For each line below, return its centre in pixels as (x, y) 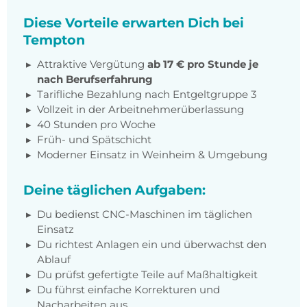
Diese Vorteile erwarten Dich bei (134, 23)
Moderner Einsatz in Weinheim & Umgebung (152, 155)
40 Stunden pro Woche (96, 125)
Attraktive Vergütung (92, 64)
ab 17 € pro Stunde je (203, 64)
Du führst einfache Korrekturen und (128, 290)
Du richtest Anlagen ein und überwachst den (152, 245)
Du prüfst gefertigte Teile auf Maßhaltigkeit (147, 275)
